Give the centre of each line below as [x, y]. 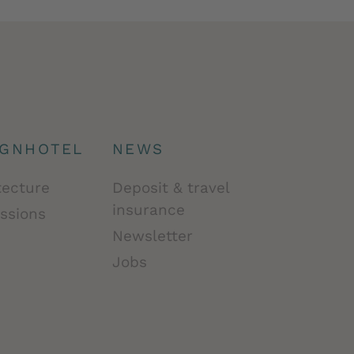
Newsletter [152, 237]
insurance [148, 211]
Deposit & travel [170, 188]
